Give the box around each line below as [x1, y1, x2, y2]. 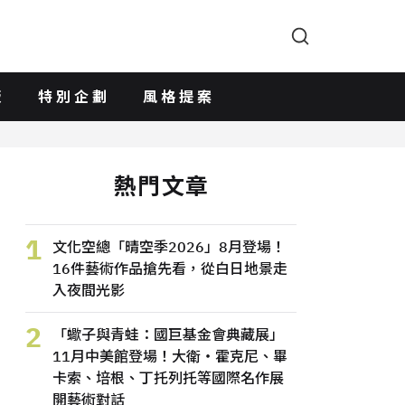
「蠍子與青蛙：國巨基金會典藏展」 [52, 325, 284, 344]
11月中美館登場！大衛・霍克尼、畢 [52, 347, 287, 365]
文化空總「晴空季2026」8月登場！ [52, 238, 286, 256]
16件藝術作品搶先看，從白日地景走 [52, 259, 287, 278]
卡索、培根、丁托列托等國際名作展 [52, 369, 284, 387]
